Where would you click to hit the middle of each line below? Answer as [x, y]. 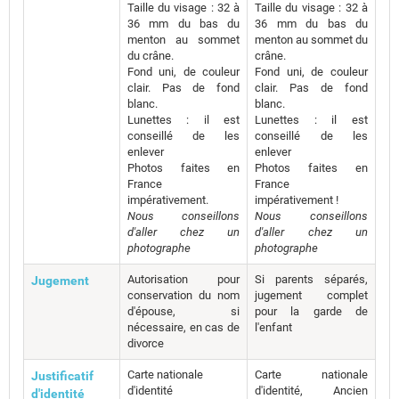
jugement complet [311, 295]
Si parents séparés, [311, 279]
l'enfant [273, 327]
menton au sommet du [311, 40]
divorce [146, 343]
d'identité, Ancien [311, 391]
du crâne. [151, 56]
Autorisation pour [183, 279]
